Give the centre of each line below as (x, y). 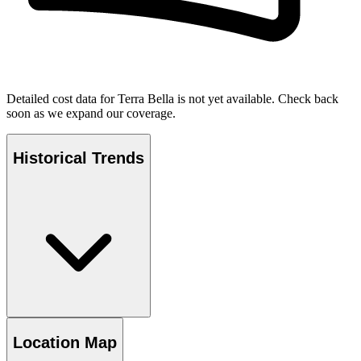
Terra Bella (146, 98)
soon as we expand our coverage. (91, 113)
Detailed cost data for (62, 98)
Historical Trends (79, 158)
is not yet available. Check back (256, 98)
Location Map (65, 342)
